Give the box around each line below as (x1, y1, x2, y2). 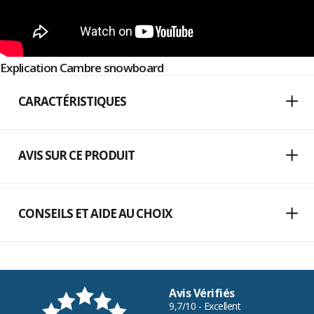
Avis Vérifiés (169, 285, 235, 301)
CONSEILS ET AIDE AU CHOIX (18, 205, 172, 222)
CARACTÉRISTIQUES (18, 93, 126, 110)
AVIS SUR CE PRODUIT (18, 147, 135, 164)
